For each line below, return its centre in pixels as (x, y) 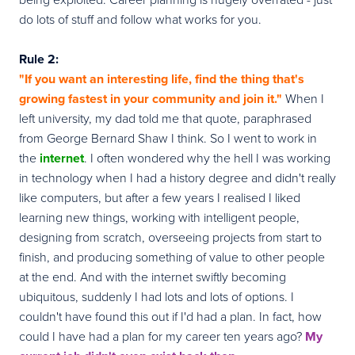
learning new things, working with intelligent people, (159, 217)
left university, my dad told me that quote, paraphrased (165, 118)
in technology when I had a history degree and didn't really (177, 177)
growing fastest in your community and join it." (151, 98)
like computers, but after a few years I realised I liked (160, 197)
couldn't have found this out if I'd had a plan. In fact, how (170, 316)
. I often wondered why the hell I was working (207, 157)
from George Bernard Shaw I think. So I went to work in (168, 137)
